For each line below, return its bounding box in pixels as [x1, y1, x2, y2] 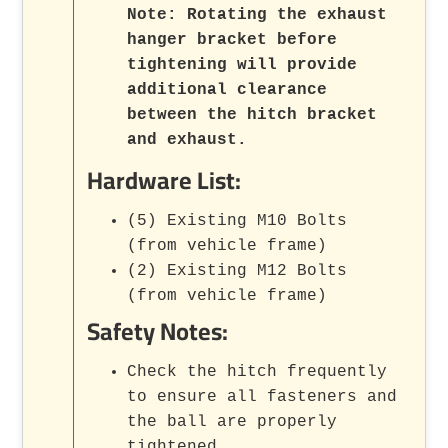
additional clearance [127, 80, 328, 99]
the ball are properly [127, 412, 338, 431]
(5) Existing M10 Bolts [127, 211, 348, 230]
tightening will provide [127, 55, 358, 74]
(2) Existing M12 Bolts [127, 261, 348, 280]
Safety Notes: [87, 308, 229, 354]
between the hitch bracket [127, 105, 378, 124]
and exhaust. [127, 130, 248, 149]
